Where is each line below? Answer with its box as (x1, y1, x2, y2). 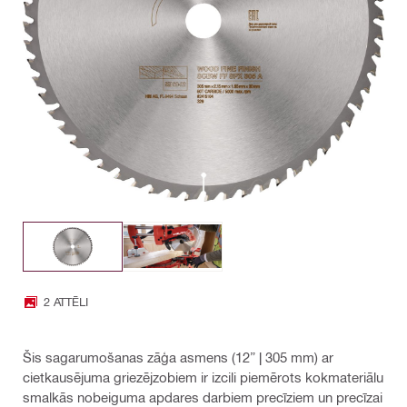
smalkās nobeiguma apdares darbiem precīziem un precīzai (23, 388, 382, 405)
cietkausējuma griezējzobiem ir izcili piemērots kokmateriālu (23, 368, 383, 385)
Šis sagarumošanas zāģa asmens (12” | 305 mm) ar (23, 348, 333, 365)
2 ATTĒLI (44, 294, 88, 309)
